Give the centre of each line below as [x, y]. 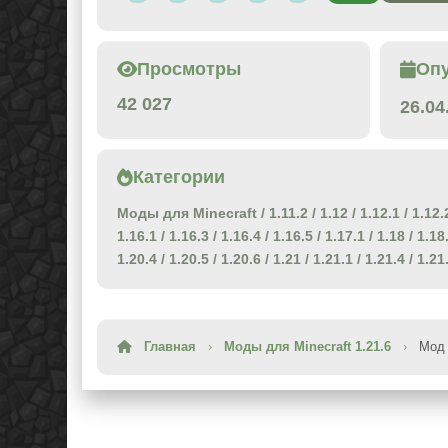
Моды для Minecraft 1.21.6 [307, 347]
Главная [170, 347]
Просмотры [189, 69]
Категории [179, 177]
